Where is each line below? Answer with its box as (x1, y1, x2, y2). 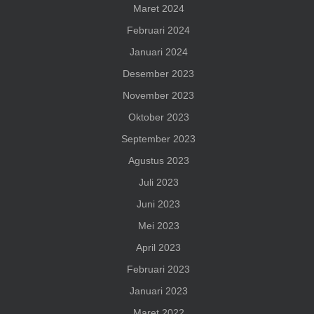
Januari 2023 (129, 285, 188, 297)
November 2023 (123, 90, 194, 102)
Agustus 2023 (128, 155, 189, 167)
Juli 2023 (138, 177, 179, 189)
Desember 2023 (123, 68, 194, 80)
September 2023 (121, 133, 196, 145)
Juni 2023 (137, 198, 180, 210)
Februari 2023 (127, 264, 190, 275)
